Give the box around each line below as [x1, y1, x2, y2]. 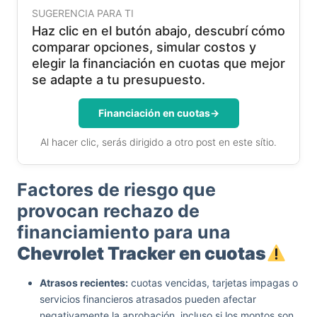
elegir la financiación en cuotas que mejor [32, 56, 285, 71]
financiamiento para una [17, 221, 231, 243]
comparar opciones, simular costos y [32, 40, 256, 54]
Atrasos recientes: [40, 277, 128, 289]
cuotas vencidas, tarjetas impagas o [128, 277, 298, 289]
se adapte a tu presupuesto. [32, 72, 205, 87]
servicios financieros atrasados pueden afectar [40, 293, 256, 305]
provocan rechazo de [17, 200, 200, 221]
